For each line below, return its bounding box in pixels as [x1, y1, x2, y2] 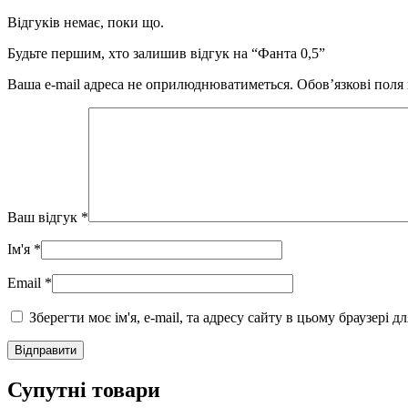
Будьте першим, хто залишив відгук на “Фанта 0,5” [7, 46, 325, 62]
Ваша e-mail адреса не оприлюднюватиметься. [7, 76, 293, 93]
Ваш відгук [7, 209, 81, 226]
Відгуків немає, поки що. [7, 15, 164, 31]
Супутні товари [7, 378, 160, 403]
